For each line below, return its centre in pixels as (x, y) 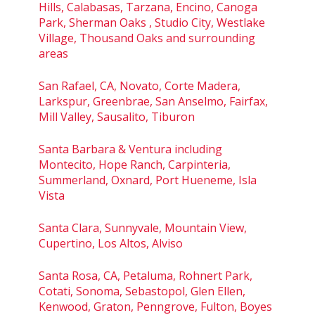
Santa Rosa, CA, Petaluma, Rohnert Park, (146, 275)
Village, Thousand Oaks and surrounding (147, 38)
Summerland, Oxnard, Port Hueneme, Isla (148, 180)
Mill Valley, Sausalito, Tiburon (117, 116)
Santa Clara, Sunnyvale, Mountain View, (143, 227)
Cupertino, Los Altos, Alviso (111, 243)
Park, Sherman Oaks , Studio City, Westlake (152, 22)
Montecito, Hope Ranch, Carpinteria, (135, 164)
